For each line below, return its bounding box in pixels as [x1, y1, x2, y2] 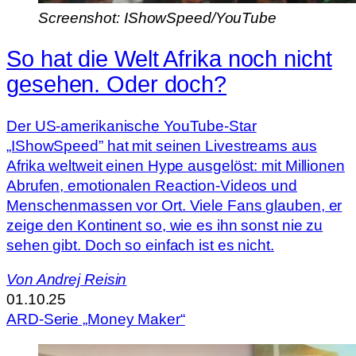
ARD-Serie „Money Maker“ [6, 311, 185, 328]
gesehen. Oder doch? [6, 72, 227, 98]
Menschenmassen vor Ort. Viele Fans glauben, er [6, 196, 342, 214]
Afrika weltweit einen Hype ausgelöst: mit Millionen [6, 157, 345, 174]
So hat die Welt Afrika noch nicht [6, 46, 332, 72]
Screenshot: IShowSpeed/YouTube [38, 9, 277, 26]
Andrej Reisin [36, 271, 127, 288]
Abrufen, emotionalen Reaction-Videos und [6, 176, 297, 194]
